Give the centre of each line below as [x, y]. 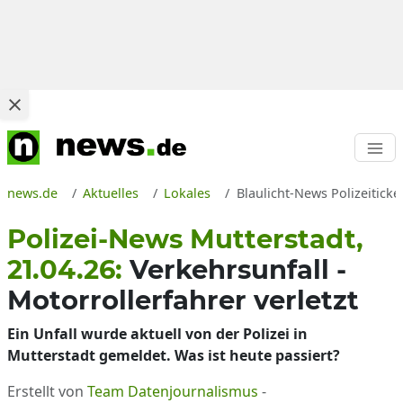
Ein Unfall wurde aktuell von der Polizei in [157, 334]
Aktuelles [111, 193]
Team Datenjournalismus [173, 391]
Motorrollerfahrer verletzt [183, 300]
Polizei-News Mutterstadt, [185, 239]
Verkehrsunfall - [238, 269]
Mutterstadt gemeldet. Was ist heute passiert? [174, 355]
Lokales [188, 193]
